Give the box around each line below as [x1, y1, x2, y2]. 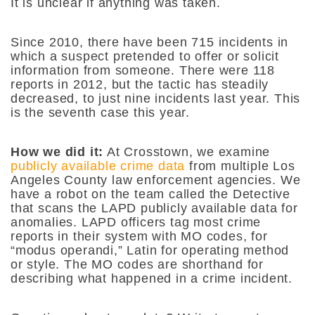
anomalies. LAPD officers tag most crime [11, 214, 262, 229]
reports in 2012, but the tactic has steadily [11, 77, 269, 91]
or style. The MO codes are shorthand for [11, 257, 264, 271]
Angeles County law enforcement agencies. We [11, 172, 301, 187]
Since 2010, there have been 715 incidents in [11, 34, 289, 49]
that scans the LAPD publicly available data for [11, 200, 298, 215]
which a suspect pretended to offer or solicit [11, 49, 279, 63]
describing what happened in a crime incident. [11, 271, 292, 285]
